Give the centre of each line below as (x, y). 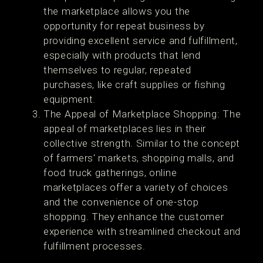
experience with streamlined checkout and (142, 231)
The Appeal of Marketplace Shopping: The (142, 114)
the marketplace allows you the (117, 11)
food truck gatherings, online (110, 173)
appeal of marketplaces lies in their (125, 129)
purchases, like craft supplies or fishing (134, 85)
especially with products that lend (122, 55)
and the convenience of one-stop (121, 202)
